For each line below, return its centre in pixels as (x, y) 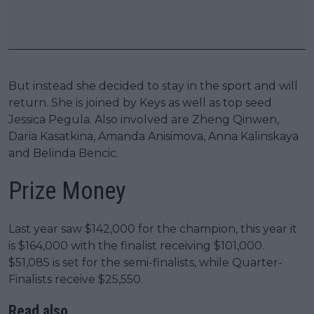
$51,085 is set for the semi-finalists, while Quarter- (145, 263)
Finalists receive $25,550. (76, 280)
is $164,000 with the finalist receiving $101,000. (136, 246)
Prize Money (67, 191)
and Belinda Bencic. (63, 153)
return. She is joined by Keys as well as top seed (140, 103)
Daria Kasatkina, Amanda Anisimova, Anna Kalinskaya (153, 137)
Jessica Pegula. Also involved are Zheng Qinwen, (144, 120)
